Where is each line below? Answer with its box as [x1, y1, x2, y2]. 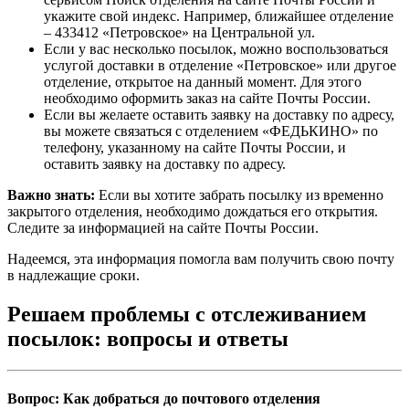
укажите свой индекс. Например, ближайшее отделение [44, 7, 393, 24]
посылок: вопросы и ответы [7, 326, 288, 351]
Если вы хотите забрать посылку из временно [95, 186, 383, 203]
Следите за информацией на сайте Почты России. [7, 219, 319, 236]
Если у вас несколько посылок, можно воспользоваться [44, 40, 388, 57]
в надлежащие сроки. [7, 267, 140, 283]
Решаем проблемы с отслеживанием [7, 301, 366, 326]
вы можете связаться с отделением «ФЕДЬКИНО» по [44, 122, 378, 139]
